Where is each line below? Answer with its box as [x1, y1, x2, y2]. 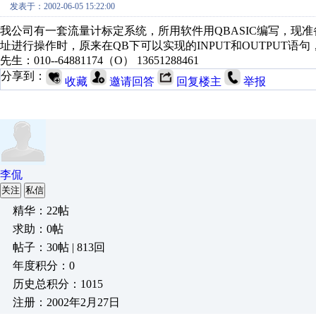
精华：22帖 [13, 205, 69, 217]
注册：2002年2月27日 [13, 296, 120, 308]
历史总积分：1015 [13, 278, 103, 290]
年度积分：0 [13, 260, 75, 272]
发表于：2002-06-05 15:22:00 [10, 1, 115, 11]
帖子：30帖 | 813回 [13, 241, 105, 253]
